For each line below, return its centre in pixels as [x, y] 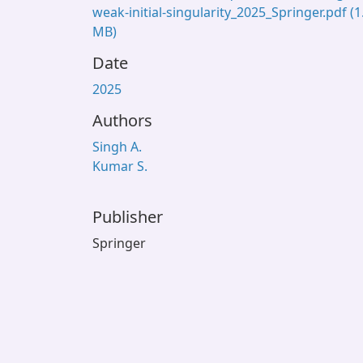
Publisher [128, 217]
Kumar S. [120, 166]
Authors [122, 120]
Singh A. [117, 147]
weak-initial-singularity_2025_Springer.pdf [221, 12]
